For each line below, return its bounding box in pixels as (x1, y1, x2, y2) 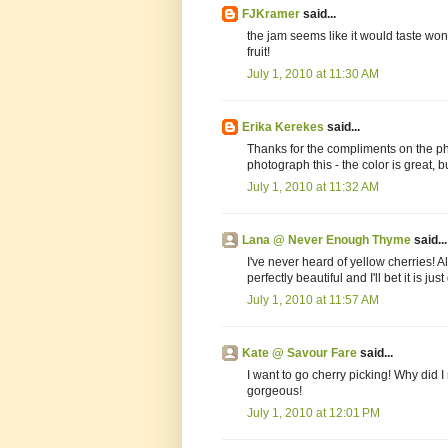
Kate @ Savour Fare (242, 346, 357, 361)
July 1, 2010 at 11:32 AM (247, 180, 379, 195)
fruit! (247, 45, 270, 60)
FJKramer (242, 7, 300, 22)
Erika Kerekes (242, 120, 324, 135)
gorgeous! (247, 384, 302, 399)
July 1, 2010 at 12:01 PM (247, 406, 380, 421)
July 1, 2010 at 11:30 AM (247, 67, 379, 82)
